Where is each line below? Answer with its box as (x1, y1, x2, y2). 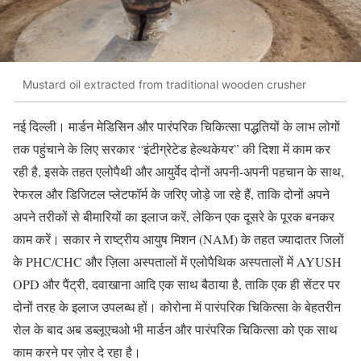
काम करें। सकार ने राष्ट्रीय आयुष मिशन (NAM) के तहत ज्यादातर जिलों (13, 230, 344, 247)
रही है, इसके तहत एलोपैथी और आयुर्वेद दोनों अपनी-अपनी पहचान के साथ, (13, 162, 344, 180)
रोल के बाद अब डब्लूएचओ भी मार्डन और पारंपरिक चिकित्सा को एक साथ (13, 320, 338, 338)
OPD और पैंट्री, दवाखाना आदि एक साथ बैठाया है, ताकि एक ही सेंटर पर (13, 275, 340, 293)
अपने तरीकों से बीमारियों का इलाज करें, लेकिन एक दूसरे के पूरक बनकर (13, 207, 334, 225)
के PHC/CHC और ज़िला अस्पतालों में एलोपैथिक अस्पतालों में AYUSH (13, 252, 342, 270)
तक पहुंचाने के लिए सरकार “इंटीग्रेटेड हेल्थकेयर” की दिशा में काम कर (13, 139, 330, 157)
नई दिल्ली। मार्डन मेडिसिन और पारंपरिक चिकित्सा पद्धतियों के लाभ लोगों (13, 117, 340, 135)
